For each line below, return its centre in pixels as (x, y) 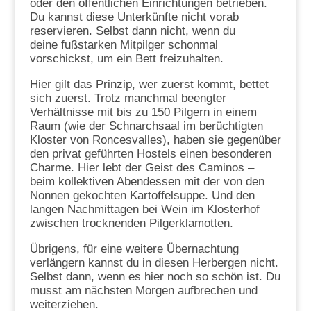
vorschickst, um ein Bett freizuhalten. (126, 59)
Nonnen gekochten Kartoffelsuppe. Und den (142, 196)
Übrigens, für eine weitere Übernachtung (134, 249)
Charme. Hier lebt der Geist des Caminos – (142, 168)
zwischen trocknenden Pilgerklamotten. (131, 224)
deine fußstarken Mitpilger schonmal (124, 45)
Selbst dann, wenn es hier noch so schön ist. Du (155, 277)
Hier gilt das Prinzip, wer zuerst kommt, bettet (149, 85)
